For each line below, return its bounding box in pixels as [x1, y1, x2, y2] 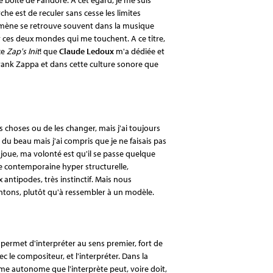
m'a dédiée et [116, 45, 165, 57]
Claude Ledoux [57, 45, 116, 57]
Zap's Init [7, 45, 40, 57]
